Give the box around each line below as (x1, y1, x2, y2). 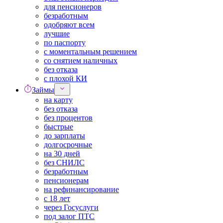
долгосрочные (44, 140, 92, 149)
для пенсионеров (44, 2, 102, 11)
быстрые (44, 122, 73, 131)
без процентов (44, 113, 93, 122)
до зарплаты (44, 131, 85, 140)
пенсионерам (44, 176, 89, 185)
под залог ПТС (44, 212, 95, 221)
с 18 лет (44, 194, 70, 203)
